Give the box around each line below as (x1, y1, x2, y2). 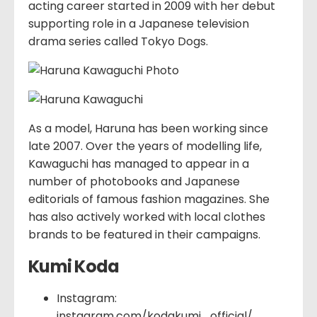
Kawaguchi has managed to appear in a (28, 155, 249, 172)
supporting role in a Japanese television (28, 15, 249, 32)
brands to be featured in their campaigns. (28, 226, 260, 243)
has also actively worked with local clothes (28, 208, 265, 225)
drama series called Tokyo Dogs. (28, 33, 208, 50)
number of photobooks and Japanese (28, 173, 240, 190)
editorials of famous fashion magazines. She (28, 190, 270, 207)
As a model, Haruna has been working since (28, 120, 268, 137)
